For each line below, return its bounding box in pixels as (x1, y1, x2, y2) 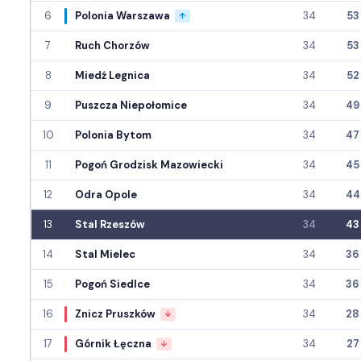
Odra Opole (75, 188, 137, 202)
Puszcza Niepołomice (75, 98, 187, 113)
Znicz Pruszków (75, 307, 156, 322)
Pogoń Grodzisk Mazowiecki (75, 158, 223, 172)
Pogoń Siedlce (75, 277, 150, 292)
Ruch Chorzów (75, 39, 150, 53)
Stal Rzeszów (75, 218, 145, 232)
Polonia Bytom (75, 128, 151, 143)
